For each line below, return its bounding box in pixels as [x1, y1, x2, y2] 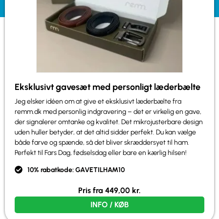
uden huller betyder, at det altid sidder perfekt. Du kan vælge [15, 128, 196, 136]
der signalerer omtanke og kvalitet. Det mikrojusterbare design [15, 117, 203, 126]
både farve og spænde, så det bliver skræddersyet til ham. [15, 138, 189, 147]
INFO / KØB [90, 199, 129, 209]
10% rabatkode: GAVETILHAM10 [27, 165, 125, 174]
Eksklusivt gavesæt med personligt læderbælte [15, 81, 200, 92]
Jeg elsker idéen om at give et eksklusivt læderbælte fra [15, 97, 181, 106]
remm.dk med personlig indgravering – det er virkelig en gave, [15, 107, 201, 116]
